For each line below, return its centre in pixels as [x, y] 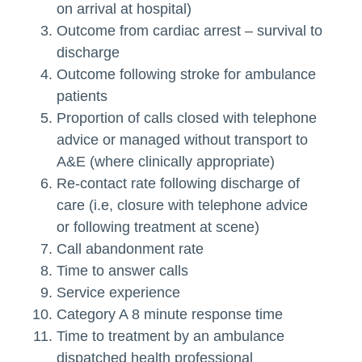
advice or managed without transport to [183, 140]
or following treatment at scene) [158, 227]
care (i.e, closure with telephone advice [183, 206]
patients [82, 97]
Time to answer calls [123, 271]
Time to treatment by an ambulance [171, 337]
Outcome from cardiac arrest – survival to [190, 31]
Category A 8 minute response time [170, 315]
